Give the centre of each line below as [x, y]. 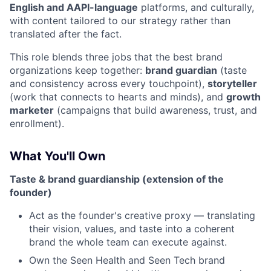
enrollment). [37, 123]
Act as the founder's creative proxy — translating [142, 215]
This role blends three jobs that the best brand [116, 57]
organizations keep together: [77, 70]
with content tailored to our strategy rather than [120, 20]
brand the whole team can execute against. [128, 242]
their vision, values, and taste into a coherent [132, 228]
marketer [32, 110]
